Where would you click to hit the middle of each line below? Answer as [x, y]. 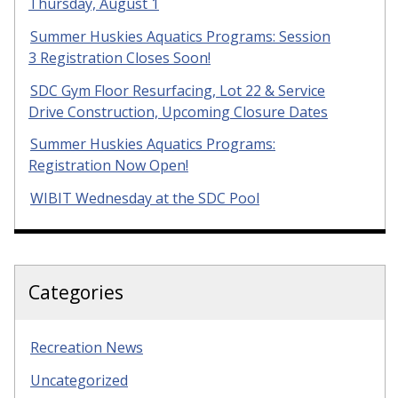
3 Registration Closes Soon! [119, 57]
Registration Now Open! [108, 166]
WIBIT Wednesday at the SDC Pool [145, 199]
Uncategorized [79, 380]
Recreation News [87, 348]
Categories [76, 293]
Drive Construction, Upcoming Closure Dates [178, 111]
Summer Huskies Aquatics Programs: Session [180, 36]
